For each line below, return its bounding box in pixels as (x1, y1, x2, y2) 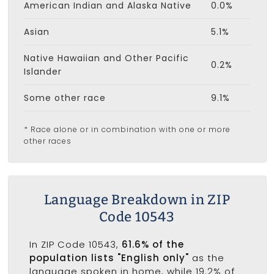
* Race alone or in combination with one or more (23, 124, 231, 135)
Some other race (23, 91, 106, 104)
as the (188, 251, 224, 264)
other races (23, 135, 72, 146)
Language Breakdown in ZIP (43, 191, 231, 208)
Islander (23, 65, 62, 78)
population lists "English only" (29, 251, 189, 264)
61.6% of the (121, 237, 184, 251)
